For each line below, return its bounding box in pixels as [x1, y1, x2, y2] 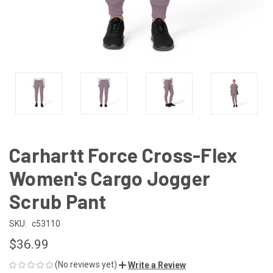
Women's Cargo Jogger [9, 166, 210, 190]
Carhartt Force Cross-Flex [9, 143, 238, 166]
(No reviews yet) [55, 259, 117, 269]
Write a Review [128, 260, 186, 270]
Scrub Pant [9, 189, 107, 213]
